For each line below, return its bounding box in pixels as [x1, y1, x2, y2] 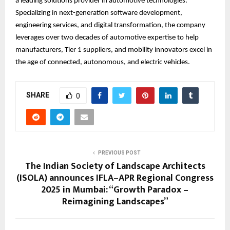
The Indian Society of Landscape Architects [25, 159, 205, 175]
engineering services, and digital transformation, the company [15, 22, 205, 30]
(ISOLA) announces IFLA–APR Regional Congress [16, 170, 214, 186]
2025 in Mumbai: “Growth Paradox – [42, 182, 188, 198]
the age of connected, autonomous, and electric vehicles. [15, 59, 190, 67]
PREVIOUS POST [98, 150, 141, 156]
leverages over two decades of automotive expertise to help [15, 34, 199, 42]
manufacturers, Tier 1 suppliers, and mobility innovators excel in [15, 46, 212, 54]
